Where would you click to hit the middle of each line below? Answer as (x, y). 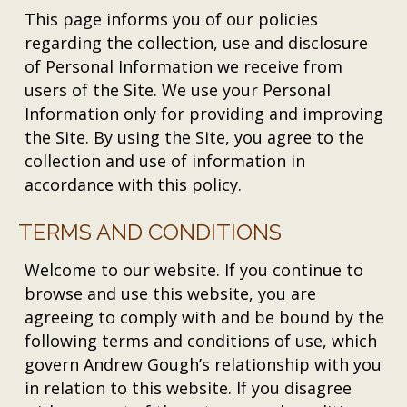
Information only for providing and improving (204, 114)
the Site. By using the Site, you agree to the (195, 137)
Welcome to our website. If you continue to (194, 270)
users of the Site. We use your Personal (178, 90)
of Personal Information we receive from (184, 66)
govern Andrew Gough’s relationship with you (203, 364)
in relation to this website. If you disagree (189, 388)
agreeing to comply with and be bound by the (205, 317)
